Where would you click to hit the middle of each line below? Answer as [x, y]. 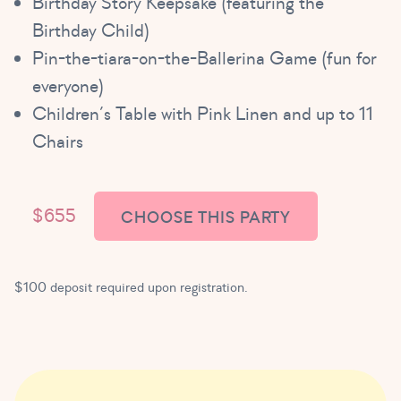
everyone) [68, 86]
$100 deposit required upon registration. [131, 287]
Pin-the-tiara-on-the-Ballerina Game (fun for [205, 58]
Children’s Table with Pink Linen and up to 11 [203, 114]
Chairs [58, 141]
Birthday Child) [91, 30]
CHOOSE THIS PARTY [206, 218]
